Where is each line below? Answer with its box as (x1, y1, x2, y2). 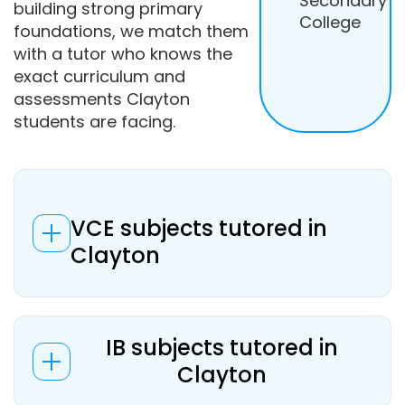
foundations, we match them (14, 20, 249, 42)
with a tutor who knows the (14, 42, 232, 65)
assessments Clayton (14, 88, 190, 110)
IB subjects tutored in (105, 333, 338, 363)
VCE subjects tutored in (71, 213, 327, 243)
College (299, 11, 362, 33)
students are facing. (14, 110, 175, 133)
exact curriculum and (14, 65, 185, 88)
